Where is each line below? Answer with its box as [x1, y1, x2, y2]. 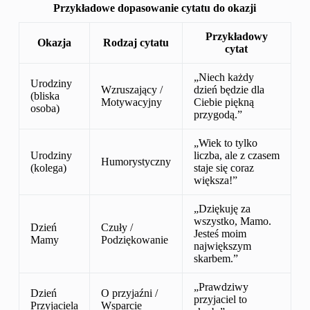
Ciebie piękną [193, 95, 254, 108]
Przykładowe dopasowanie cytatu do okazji [53, 1, 257, 14]
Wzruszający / [100, 83, 163, 95]
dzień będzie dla [193, 83, 264, 95]
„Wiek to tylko [193, 136, 257, 149]
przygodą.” [193, 108, 242, 120]
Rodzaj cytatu [102, 36, 169, 48]
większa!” [193, 174, 237, 186]
